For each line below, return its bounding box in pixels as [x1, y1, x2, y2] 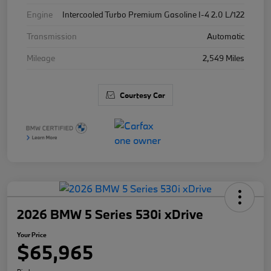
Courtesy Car [120, 90, 165, 100]
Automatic [207, 30, 244, 42]
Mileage [27, 52, 55, 64]
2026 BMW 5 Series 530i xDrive [17, 205, 203, 223]
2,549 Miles [203, 52, 244, 64]
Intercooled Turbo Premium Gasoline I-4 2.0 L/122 [62, 8, 244, 20]
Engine [27, 8, 53, 20]
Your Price [17, 230, 47, 239]
